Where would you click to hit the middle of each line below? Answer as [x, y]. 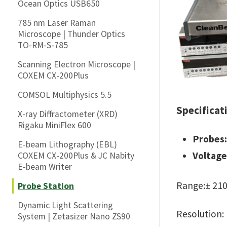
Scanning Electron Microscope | [77, 64]
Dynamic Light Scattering [65, 205]
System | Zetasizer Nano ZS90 [74, 216]
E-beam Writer [45, 167]
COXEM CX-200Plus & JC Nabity [76, 156]
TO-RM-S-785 [43, 45]
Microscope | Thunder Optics [71, 34]
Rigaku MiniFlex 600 [54, 125]
